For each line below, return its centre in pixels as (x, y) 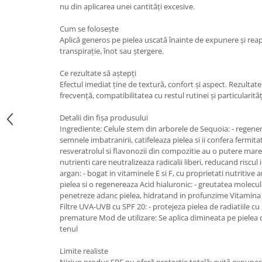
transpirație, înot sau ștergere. (112, 51)
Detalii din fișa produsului (104, 117)
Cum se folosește (89, 28)
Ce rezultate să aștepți (98, 73)
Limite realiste (84, 251)
